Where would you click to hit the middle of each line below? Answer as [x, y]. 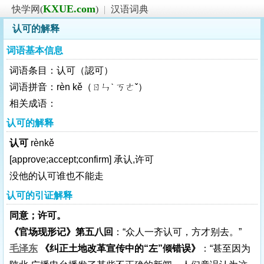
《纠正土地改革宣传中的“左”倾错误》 [119, 248]
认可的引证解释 [39, 195]
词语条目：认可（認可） [61, 70]
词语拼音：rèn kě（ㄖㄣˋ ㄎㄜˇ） [78, 87]
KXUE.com [69, 9]
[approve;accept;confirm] [60, 159]
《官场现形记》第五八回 [61, 232]
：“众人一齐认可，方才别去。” [177, 232]
